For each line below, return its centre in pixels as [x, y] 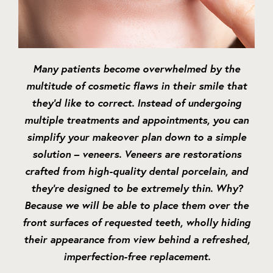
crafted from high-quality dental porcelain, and [136, 171]
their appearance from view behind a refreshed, [136, 239]
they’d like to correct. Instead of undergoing [136, 103]
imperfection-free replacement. [136, 257]
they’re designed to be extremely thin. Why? [136, 188]
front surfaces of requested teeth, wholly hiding [136, 222]
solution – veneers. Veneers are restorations [136, 154]
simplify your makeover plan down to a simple [136, 137]
